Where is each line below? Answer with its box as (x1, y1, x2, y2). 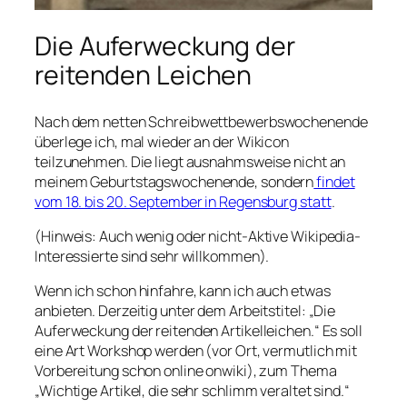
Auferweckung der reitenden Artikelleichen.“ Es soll (35, 321, 362, 342)
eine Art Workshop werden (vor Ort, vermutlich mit (35, 341, 358, 362)
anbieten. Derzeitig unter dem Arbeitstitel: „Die (35, 301, 336, 322)
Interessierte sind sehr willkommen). (35, 246, 270, 267)
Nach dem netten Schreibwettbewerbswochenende (35, 111, 368, 132)
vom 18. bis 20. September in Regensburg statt (35, 191, 332, 212)
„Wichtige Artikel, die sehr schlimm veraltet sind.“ (35, 381, 350, 402)
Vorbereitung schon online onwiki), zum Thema (35, 361, 337, 382)
